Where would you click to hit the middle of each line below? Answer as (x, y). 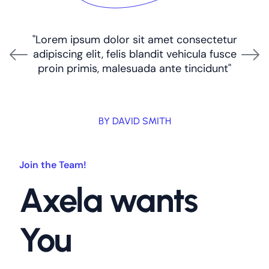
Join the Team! (53, 165)
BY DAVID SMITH (134, 121)
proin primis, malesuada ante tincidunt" (134, 69)
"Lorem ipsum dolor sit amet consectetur (134, 40)
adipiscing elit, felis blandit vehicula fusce (134, 54)
